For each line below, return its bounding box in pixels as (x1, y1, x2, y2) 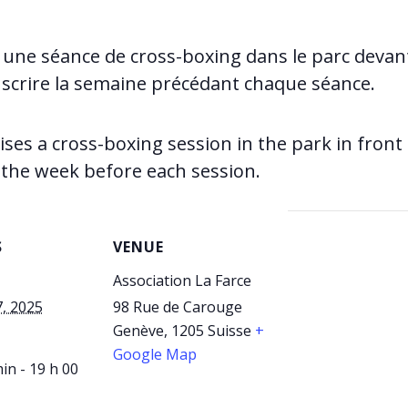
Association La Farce (113, 270, 251, 291)
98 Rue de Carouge (113, 297, 242, 317)
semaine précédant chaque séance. (69, 71, 375, 96)
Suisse (208, 321, 251, 341)
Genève (113, 321, 164, 341)
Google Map (113, 344, 197, 364)
